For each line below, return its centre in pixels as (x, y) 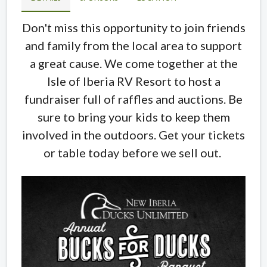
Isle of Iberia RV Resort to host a (133, 81)
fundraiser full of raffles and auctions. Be (133, 99)
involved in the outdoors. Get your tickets (133, 134)
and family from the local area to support (133, 45)
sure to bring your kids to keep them (133, 117)
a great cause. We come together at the (133, 63)
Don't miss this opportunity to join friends (133, 27)
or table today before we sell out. (133, 152)
